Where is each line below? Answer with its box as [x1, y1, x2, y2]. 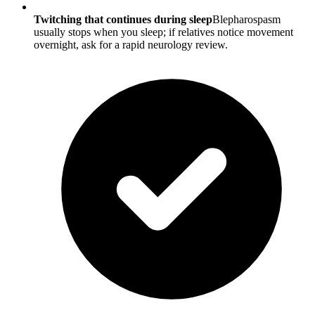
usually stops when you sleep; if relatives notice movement [34, 26, 293, 39]
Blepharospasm [212, 13, 281, 26]
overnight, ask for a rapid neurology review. [34, 39, 228, 51]
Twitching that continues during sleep [34, 13, 212, 26]
